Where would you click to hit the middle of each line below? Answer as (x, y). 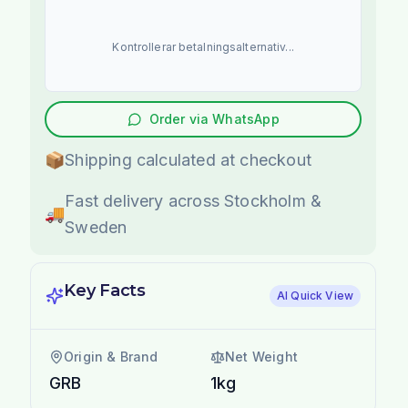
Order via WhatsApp (214, 118)
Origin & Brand (111, 356)
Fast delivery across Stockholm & (194, 200)
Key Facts (105, 290)
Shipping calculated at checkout (188, 159)
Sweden (96, 227)
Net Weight (261, 356)
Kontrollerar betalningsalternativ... (203, 46)
